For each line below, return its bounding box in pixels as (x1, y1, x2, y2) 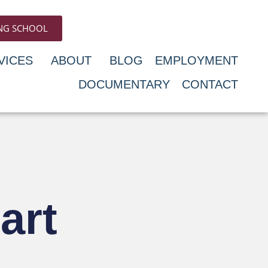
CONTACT (181, 78, 238, 91)
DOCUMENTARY (78, 78, 170, 91)
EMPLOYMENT (154, 54, 238, 67)
